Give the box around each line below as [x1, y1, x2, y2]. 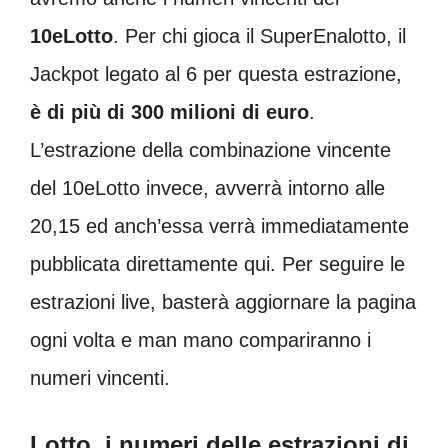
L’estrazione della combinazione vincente [30, 139, 391, 162]
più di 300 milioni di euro [71, 101, 309, 124]
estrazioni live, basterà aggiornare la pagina [30, 291, 416, 314]
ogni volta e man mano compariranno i [30, 329, 371, 352]
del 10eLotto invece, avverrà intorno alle [30, 177, 385, 200]
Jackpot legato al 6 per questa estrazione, [30, 63, 402, 86]
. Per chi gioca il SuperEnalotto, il [113, 25, 406, 48]
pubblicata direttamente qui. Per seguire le [30, 253, 405, 276]
